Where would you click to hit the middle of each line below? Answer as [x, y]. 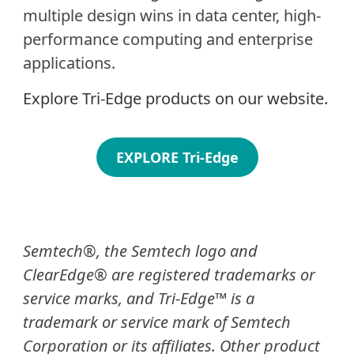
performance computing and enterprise [168, 40]
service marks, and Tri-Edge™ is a [138, 298]
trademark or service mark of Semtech [156, 322]
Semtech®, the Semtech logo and [140, 250]
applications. [69, 63]
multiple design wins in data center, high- [171, 16]
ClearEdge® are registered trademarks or [169, 274]
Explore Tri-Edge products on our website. [175, 98]
